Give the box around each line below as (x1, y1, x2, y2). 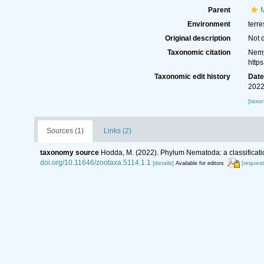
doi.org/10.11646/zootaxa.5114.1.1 (39, 159, 151, 167)
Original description (165, 34, 231, 42)
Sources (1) (46, 127, 84, 135)
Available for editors (175, 160, 224, 166)
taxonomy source (39, 148, 99, 157)
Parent (208, 6, 231, 14)
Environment (187, 20, 231, 28)
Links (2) (103, 127, 131, 135)
